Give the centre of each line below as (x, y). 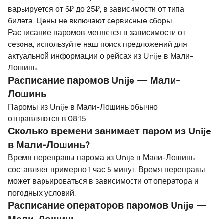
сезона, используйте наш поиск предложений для (98, 45)
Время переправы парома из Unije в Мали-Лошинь (101, 158)
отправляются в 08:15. (48, 119)
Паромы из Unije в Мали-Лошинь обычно (83, 107)
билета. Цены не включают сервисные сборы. (91, 21)
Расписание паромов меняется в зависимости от (97, 33)
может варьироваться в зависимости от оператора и (103, 182)
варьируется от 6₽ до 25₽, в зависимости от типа (96, 10)
